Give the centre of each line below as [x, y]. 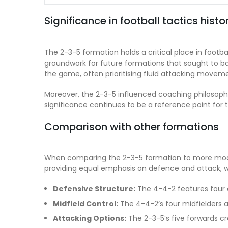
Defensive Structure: [94, 189]
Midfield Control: [85, 204]
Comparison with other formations [132, 126]
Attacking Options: [90, 219]
